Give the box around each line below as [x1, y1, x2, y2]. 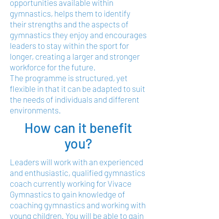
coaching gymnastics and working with [10, 200, 146, 210]
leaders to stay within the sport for [10, 41, 129, 50]
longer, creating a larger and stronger [10, 51, 140, 61]
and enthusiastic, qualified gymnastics [10, 168, 145, 177]
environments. [10, 105, 61, 115]
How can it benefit [24, 119, 132, 136]
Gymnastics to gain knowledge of [10, 189, 125, 199]
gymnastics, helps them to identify [10, 8, 131, 18]
